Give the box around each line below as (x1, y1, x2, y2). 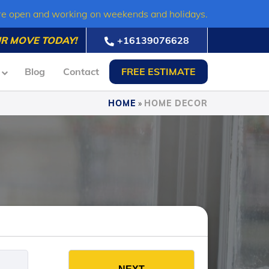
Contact (63, 65, 99, 77)
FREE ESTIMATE (121, 65, 196, 77)
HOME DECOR (144, 98, 208, 109)
